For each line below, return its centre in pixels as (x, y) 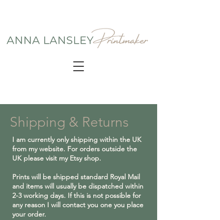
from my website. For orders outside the (75, 149)
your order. (29, 214)
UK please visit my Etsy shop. (57, 158)
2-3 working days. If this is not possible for (77, 195)
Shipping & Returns (69, 122)
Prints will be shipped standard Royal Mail (76, 177)
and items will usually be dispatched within (78, 186)
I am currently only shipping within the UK (77, 139)
